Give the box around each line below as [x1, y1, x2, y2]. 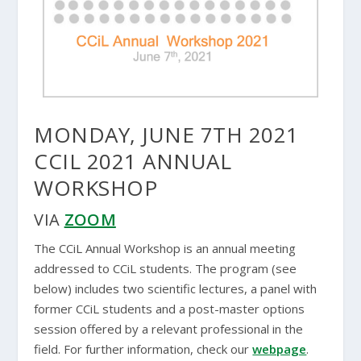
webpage [252, 340, 307, 357]
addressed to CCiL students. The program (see [34, 259, 297, 276]
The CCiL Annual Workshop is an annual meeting [34, 239, 297, 256]
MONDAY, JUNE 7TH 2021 [34, 119, 299, 149]
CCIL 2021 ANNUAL [34, 146, 232, 176]
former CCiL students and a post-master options [34, 300, 305, 317]
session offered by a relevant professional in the [34, 320, 304, 337]
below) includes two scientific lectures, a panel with [34, 280, 317, 297]
